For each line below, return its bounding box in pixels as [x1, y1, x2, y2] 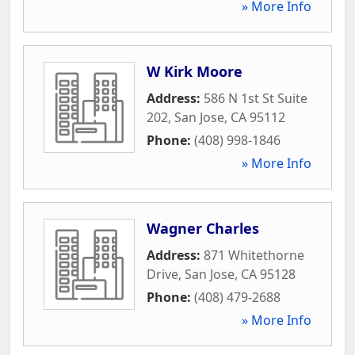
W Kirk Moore [147, 61, 242, 81]
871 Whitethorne [204, 246, 304, 264]
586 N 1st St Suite [204, 89, 307, 107]
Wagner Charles [147, 218, 259, 238]
